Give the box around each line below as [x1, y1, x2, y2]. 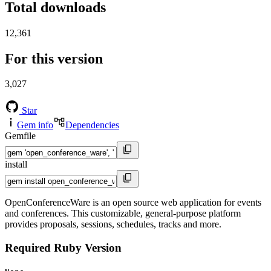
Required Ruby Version [5, 241, 122, 255]
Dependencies [65, 120, 119, 131]
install [5, 159, 27, 170]
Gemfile [5, 131, 36, 142]
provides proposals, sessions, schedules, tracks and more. [5, 219, 221, 230]
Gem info [17, 120, 53, 131]
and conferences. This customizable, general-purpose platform [5, 208, 241, 219]
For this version [5, 50, 103, 67]
